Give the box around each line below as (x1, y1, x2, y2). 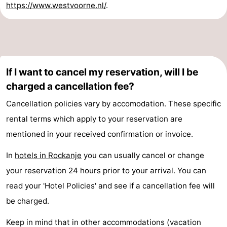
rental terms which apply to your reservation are (6, 113, 182, 124)
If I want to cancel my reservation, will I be (6, 65, 198, 78)
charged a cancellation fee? (6, 80, 134, 92)
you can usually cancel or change (82, 150, 204, 160)
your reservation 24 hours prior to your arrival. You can (6, 165, 206, 175)
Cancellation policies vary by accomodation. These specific (6, 98, 221, 108)
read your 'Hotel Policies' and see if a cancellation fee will (6, 180, 215, 191)
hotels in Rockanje (15, 150, 82, 160)
